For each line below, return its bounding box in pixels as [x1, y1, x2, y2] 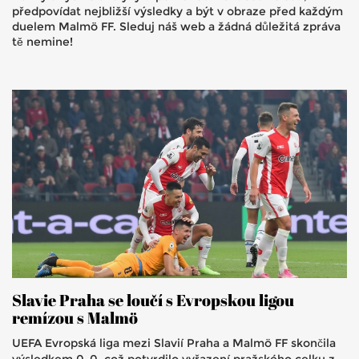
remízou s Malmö [12, 307, 138, 329]
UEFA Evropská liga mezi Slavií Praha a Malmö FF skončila [12, 336, 336, 351]
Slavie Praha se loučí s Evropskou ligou [12, 289, 294, 312]
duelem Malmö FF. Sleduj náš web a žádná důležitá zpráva [12, 19, 341, 34]
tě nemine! [12, 34, 73, 49]
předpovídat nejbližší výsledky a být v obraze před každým [12, 4, 343, 18]
